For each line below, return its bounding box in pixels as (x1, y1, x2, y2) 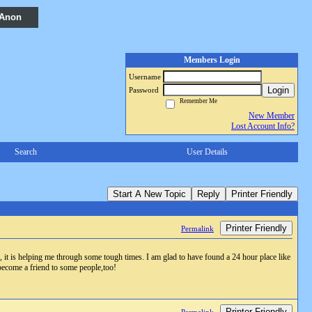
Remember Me (177, 97, 217, 104)
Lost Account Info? (231, 121, 295, 131)
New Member (249, 111, 295, 120)
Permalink (181, 224, 214, 233)
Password (129, 86, 161, 94)
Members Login (183, 55, 240, 65)
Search (15, 147, 37, 157)
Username (129, 72, 163, 81)
